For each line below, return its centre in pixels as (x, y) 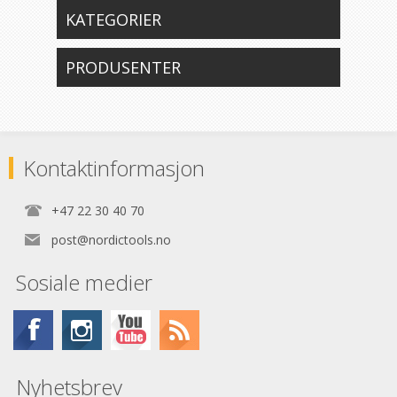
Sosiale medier (84, 282)
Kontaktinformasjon (114, 168)
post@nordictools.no (111, 240)
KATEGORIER (113, 19)
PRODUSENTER (123, 67)
